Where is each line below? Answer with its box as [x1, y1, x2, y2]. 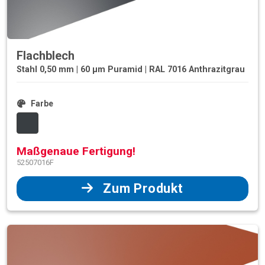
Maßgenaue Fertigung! [17, 144, 135, 158]
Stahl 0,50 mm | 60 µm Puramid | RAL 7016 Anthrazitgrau [17, 64, 245, 75]
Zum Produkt [103, 180, 183, 196]
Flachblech [17, 48, 75, 63]
